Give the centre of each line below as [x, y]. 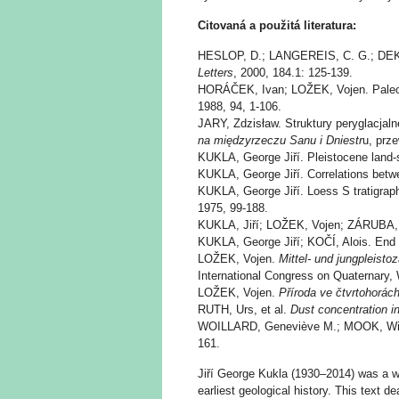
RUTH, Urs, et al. [244, 309]
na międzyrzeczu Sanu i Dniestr [280, 140]
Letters [216, 73]
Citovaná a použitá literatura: [277, 25]
